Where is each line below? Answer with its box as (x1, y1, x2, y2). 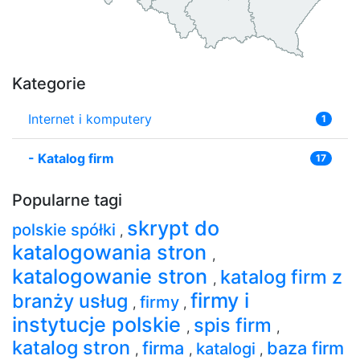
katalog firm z (220, 264, 342, 288)
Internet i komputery (28, 110, 152, 127)
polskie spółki (12, 219, 120, 239)
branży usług (12, 288, 133, 313)
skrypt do (127, 215, 219, 240)
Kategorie (12, 73, 86, 93)
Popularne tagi (12, 190, 122, 210)
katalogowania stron (12, 239, 212, 264)
